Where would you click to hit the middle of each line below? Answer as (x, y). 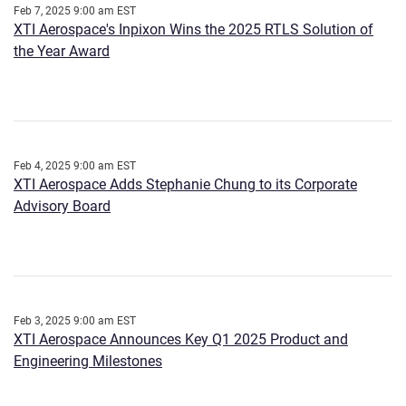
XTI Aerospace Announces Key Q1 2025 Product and (181, 340)
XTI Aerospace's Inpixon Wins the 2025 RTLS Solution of (193, 30)
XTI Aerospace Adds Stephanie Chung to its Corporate (185, 185)
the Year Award (62, 52)
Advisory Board (62, 207)
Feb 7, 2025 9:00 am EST (75, 11)
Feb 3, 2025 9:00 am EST (75, 321)
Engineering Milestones (88, 362)
